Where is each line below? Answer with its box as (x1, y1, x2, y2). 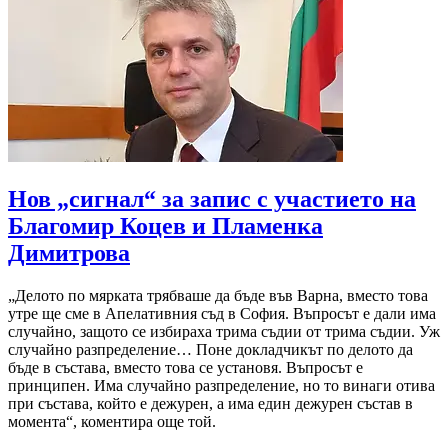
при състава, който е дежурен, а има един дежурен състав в (8, 394, 413, 412)
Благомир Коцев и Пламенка (8, 212, 323, 239)
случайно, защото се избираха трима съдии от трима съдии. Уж (8, 322, 440, 340)
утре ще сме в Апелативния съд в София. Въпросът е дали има (8, 304, 436, 322)
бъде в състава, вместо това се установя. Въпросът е (8, 358, 363, 376)
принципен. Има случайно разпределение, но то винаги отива (8, 376, 435, 394)
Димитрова (8, 239, 130, 266)
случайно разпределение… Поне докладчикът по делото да (8, 340, 413, 358)
